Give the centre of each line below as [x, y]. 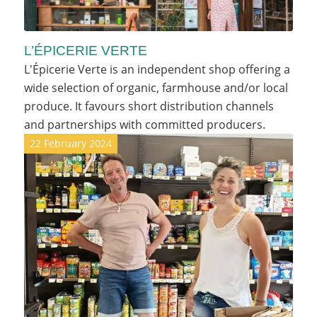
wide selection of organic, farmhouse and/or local [156, 88]
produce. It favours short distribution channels [149, 106]
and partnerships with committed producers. [144, 125]
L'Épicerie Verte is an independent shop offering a [157, 70]
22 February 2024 [70, 144]
